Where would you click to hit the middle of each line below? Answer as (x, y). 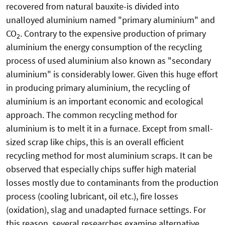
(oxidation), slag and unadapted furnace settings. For (106, 210)
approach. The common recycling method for (92, 115)
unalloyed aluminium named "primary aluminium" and (110, 20)
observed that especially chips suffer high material (101, 169)
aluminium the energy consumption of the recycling (104, 47)
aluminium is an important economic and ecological (105, 101)
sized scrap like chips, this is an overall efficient (95, 142)
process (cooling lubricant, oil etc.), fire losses (92, 196)
